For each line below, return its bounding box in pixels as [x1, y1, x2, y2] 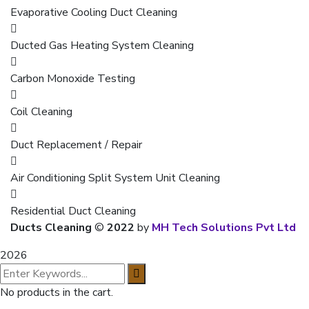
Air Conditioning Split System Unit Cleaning [10, 170, 220, 186]
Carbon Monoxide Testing [10, 70, 135, 86]
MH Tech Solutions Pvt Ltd [152, 219, 296, 235]
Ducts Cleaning [10, 219, 92, 235]
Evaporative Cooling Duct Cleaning [10, 4, 177, 20]
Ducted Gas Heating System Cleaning [10, 37, 194, 53]
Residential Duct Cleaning [10, 203, 136, 219]
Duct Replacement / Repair [10, 137, 142, 152]
